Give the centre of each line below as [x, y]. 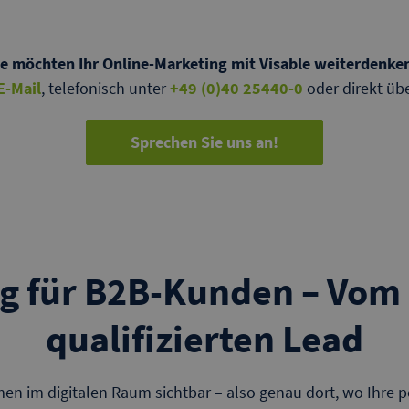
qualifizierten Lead [204, 339]
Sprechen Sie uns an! [204, 142]
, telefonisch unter [105, 88]
